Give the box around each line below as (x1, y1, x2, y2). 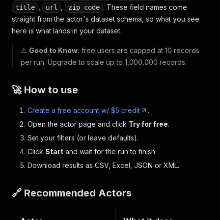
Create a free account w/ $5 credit (27, 106, 140, 114)
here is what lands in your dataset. (12, 27, 122, 35)
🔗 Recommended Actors (12, 187, 132, 199)
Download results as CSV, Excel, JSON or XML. (27, 161, 179, 169)
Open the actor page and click (27, 120, 129, 128)
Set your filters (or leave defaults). (27, 134, 138, 142)
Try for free (129, 120, 168, 128)
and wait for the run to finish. (63, 147, 157, 156)
